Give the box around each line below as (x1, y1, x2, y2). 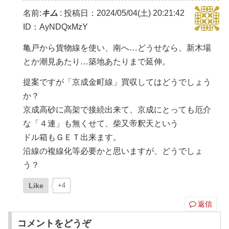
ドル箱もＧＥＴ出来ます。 (23, 133, 122, 142)
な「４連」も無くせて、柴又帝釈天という (23, 119, 179, 128)
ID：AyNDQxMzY (23, 22, 88, 32)
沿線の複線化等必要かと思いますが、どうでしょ (23, 147, 203, 156)
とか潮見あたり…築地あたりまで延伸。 (23, 57, 171, 66)
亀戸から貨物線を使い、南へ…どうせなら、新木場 (23, 43, 212, 52)
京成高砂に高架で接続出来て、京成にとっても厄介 (23, 105, 212, 114)
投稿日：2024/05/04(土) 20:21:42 (64, 9, 185, 18)
